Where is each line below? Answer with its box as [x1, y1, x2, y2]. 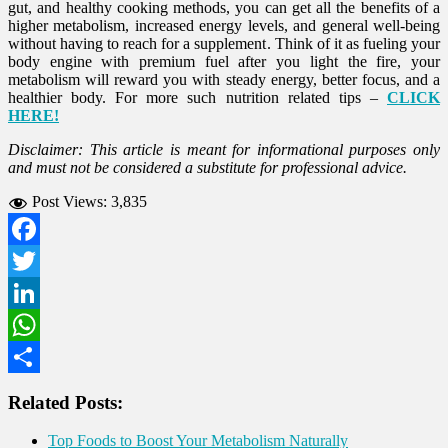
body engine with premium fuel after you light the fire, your [8, 52, 440, 70]
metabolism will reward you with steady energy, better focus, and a [8, 70, 440, 88]
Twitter [8, 283, 53, 301]
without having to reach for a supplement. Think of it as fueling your [8, 34, 440, 52]
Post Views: [32, 192, 107, 210]
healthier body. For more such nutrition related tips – [8, 88, 387, 106]
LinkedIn [8, 315, 66, 333]
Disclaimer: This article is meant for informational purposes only [8, 140, 440, 158]
